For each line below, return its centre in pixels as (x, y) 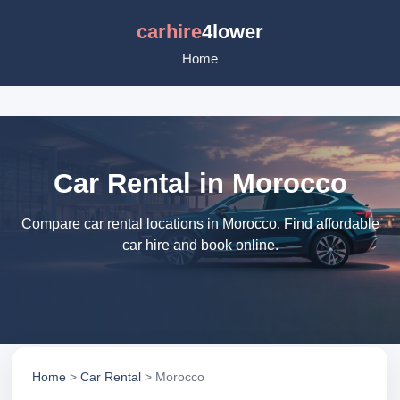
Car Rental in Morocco (200, 183)
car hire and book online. (200, 245)
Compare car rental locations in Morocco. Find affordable (200, 224)
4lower (233, 32)
